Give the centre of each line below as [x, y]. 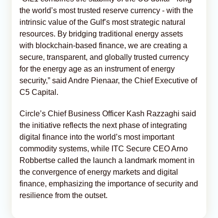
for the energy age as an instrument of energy [97, 69]
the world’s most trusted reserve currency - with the [106, 10]
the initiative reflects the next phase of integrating [103, 125]
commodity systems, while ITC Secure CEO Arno [104, 148]
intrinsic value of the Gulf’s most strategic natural [102, 22]
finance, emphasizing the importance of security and [109, 183]
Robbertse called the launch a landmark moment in [107, 160]
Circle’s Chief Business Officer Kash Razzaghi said [108, 113]
